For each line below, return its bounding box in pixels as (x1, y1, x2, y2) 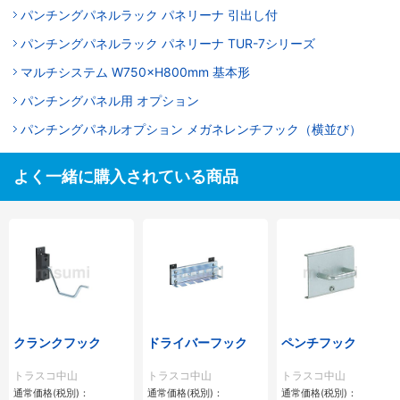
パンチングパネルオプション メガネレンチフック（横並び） (21, 121, 362, 137)
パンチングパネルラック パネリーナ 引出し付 (21, 7, 278, 23)
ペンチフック (281, 335, 356, 351)
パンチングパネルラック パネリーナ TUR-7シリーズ (21, 36, 315, 52)
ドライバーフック (147, 335, 247, 351)
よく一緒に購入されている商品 (13, 167, 238, 187)
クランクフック (13, 335, 101, 351)
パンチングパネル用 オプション (21, 93, 199, 109)
